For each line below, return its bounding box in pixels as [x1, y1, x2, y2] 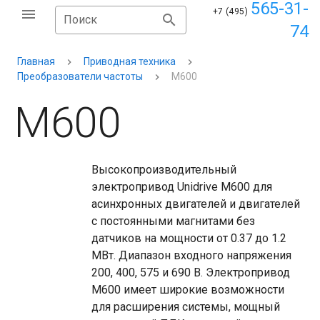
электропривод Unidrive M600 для [91, 180, 272, 194]
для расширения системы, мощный [91, 300, 280, 314]
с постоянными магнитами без [91, 214, 255, 228]
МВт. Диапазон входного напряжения [91, 249, 291, 262]
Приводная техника [84, 56, 176, 67]
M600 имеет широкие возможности [91, 283, 284, 296]
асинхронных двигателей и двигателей [91, 197, 300, 211]
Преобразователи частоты [17, 71, 143, 82]
